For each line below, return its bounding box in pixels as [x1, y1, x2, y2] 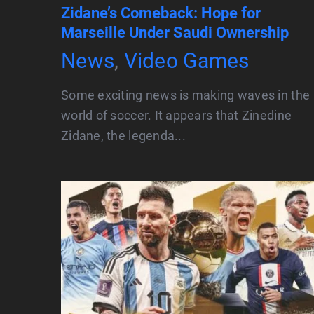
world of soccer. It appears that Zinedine [61, 108, 292, 123]
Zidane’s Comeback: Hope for [61, 4, 261, 22]
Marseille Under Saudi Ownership [61, 24, 289, 42]
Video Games [123, 48, 250, 74]
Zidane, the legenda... [61, 128, 186, 144]
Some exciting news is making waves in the [61, 88, 310, 103]
